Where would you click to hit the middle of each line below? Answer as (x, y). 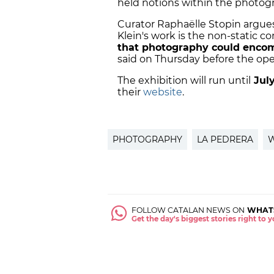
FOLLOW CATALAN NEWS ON (188, 210)
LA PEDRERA (225, 140)
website (163, 92)
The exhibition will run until (184, 81)
